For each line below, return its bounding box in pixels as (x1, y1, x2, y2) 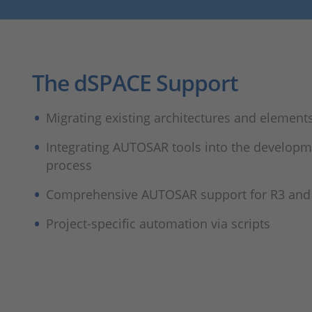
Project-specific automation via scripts (46, 215, 270, 232)
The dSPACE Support (32, 68, 238, 97)
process (46, 157, 92, 173)
